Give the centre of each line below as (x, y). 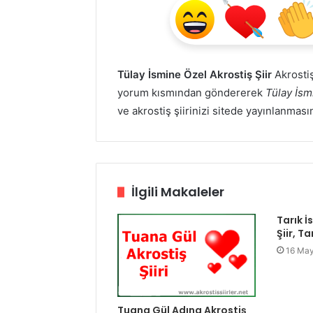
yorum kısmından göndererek (191, 93)
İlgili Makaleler (178, 192)
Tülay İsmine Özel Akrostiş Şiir (195, 74)
